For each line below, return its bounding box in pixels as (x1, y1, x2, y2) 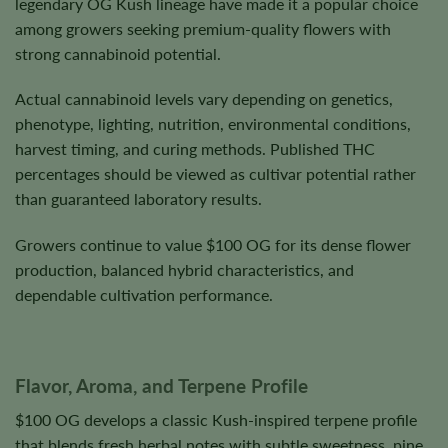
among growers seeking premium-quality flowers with (15, 18, 391, 38)
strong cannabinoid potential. (15, 43, 221, 63)
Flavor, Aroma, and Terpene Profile (15, 373, 308, 397)
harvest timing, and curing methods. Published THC (15, 139, 375, 159)
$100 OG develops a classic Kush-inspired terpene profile (15, 410, 417, 430)
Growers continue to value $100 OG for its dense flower (15, 235, 411, 255)
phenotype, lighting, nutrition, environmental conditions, (15, 114, 411, 134)
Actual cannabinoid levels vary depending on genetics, (15, 89, 393, 109)
